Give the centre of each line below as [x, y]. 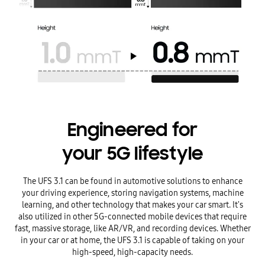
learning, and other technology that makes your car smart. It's [132, 205]
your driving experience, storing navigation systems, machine [132, 193]
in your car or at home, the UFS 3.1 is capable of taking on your [132, 240]
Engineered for [132, 130]
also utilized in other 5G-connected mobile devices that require [132, 217]
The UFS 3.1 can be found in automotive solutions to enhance [132, 181]
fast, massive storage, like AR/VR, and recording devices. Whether [132, 229]
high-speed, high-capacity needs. [132, 252]
